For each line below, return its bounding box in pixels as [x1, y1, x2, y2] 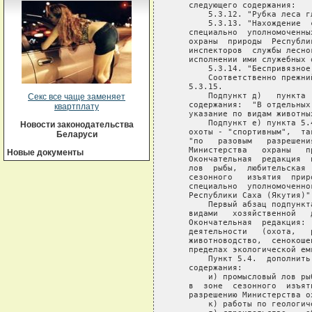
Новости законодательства [19, 120, 134, 130]
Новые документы [7, 148, 84, 157]
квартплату [54, 102, 99, 111]
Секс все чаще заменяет [28, 92, 125, 102]
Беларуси [56, 130, 97, 139]
